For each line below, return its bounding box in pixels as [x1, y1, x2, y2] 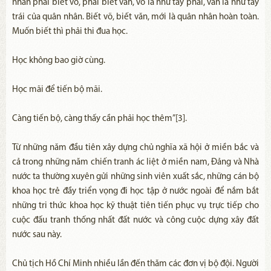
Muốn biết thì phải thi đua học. [12, 27, 128, 37]
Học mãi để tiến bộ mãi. [12, 85, 102, 95]
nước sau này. [12, 230, 62, 240]
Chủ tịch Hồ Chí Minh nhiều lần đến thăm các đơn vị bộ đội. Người [12, 260, 259, 269]
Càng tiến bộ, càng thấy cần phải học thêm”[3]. [12, 114, 187, 124]
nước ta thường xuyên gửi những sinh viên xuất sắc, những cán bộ [12, 172, 259, 182]
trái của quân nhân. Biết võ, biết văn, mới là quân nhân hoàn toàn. [12, 13, 259, 22]
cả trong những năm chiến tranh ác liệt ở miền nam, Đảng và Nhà [12, 158, 259, 168]
